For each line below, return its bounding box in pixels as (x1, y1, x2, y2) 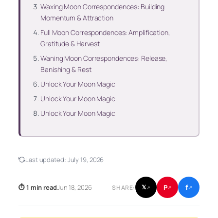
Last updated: (25, 155, 68, 164)
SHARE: (112, 183, 135, 192)
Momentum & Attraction (40, 13, 113, 22)
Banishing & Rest (40, 64, 91, 74)
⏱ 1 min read (18, 183, 57, 192)
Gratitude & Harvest (40, 38, 100, 48)
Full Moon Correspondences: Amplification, (40, 27, 170, 37)
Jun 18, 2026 (56, 183, 92, 192)
